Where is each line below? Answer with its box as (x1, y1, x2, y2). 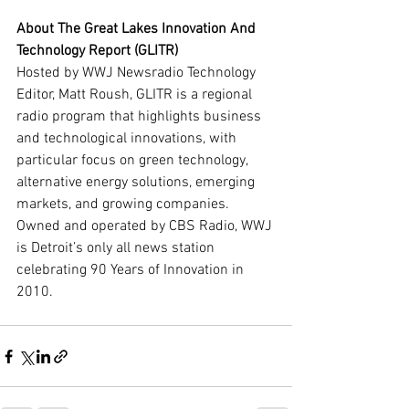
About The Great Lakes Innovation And (16, 20, 259, 38)
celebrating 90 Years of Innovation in (16, 261, 247, 279)
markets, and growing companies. (16, 195, 233, 214)
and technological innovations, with (16, 130, 240, 148)
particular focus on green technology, (16, 152, 251, 170)
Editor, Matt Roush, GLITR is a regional (16, 86, 256, 104)
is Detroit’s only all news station (16, 239, 218, 257)
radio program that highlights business (16, 108, 265, 126)
